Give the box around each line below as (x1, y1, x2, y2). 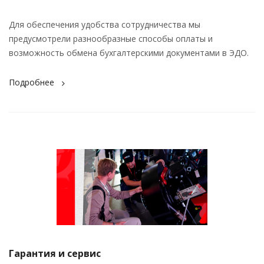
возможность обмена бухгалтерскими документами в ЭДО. (9, 47, 249, 59)
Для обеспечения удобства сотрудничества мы (9, 19, 200, 31)
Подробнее (9, 77, 54, 88)
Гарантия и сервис (9, 246, 101, 260)
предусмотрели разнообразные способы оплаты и (9, 33, 213, 45)
